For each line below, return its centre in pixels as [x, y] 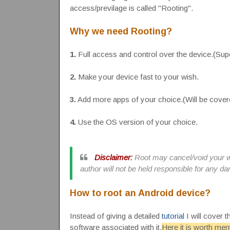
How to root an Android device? [140, 193]
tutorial [173, 216]
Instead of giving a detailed [116, 216]
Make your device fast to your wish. [138, 76]
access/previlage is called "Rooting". [131, 8]
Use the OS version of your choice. [137, 122]
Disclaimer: [113, 157]
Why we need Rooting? [121, 31]
